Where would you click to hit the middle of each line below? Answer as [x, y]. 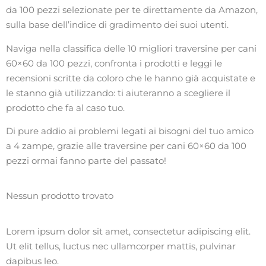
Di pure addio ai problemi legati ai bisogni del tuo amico [130, 131]
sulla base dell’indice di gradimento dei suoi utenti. [117, 25]
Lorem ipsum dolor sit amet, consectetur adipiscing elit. [128, 231]
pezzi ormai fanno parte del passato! [86, 160]
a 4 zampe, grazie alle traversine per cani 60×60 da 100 [126, 145]
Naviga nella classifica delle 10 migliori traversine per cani [131, 48]
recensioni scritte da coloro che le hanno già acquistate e [131, 78]
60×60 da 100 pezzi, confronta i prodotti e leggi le [114, 63]
